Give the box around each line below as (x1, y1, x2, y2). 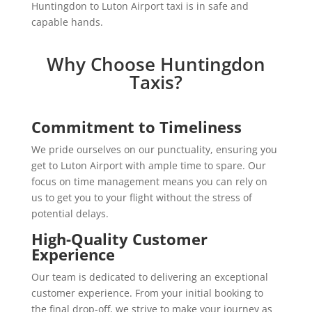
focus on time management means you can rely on (31, 174, 267, 188)
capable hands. (31, 15, 103, 29)
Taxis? (129, 69, 182, 95)
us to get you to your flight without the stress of (31, 190, 252, 204)
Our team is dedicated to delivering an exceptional (31, 270, 268, 283)
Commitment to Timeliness (31, 116, 242, 137)
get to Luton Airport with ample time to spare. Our (31, 158, 266, 172)
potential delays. (31, 206, 109, 220)
